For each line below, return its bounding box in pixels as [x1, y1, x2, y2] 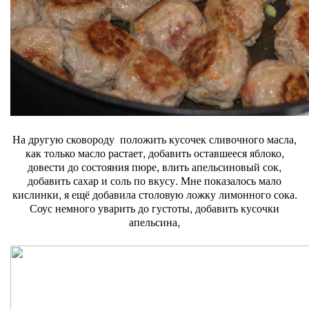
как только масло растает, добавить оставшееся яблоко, [25, 145, 284, 161]
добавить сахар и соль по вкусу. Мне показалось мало [28, 172, 281, 188]
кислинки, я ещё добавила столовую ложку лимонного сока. [12, 186, 297, 202]
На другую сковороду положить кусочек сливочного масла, [12, 131, 297, 147]
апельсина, [129, 214, 180, 230]
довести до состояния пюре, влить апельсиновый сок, [28, 159, 281, 175]
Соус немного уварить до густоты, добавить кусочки [30, 200, 279, 216]
